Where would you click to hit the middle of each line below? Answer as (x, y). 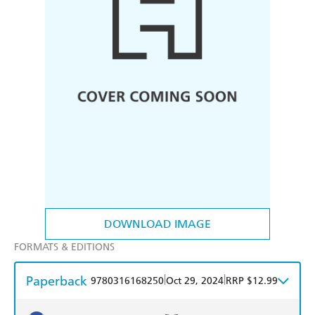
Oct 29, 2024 (195, 281)
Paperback (57, 281)
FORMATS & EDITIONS (64, 247)
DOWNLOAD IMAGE (157, 224)
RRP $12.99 (252, 281)
